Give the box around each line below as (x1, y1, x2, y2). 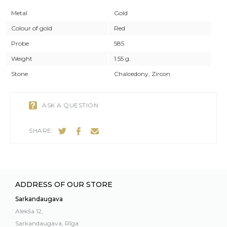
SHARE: (29, 127, 53, 134)
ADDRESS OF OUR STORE (15, 180, 112, 190)
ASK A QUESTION (42, 101, 98, 109)
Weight (11, 55, 32, 62)
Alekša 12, (15, 207, 43, 215)
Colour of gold (11, 24, 52, 32)
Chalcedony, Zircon (114, 70, 170, 78)
